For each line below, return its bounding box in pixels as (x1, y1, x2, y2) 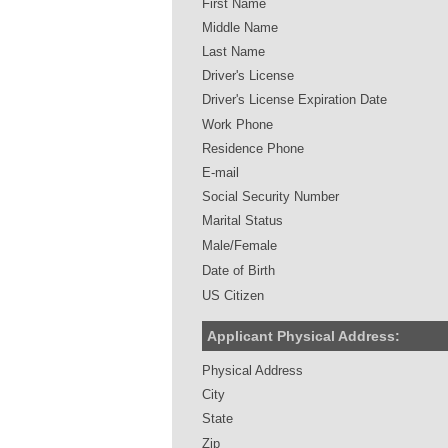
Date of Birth (202, 262, 275, 278)
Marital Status (202, 212, 283, 228)
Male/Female (202, 237, 277, 253)
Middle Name (202, 19, 278, 35)
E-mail (202, 164, 239, 180)
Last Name (202, 43, 265, 59)
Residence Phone (202, 140, 304, 156)
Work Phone (202, 116, 273, 132)
